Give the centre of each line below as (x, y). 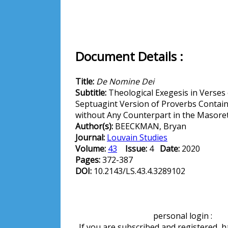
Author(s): (95, 126)
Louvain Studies (137, 137)
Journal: (91, 137)
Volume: (92, 149)
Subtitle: (92, 93)
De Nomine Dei (125, 81)
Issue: (136, 149)
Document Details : (129, 56)
